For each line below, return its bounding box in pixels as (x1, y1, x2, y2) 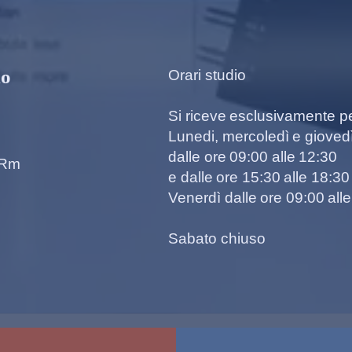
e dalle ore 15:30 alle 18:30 (168, 169, 350, 186)
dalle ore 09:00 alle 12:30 (168, 148, 338, 166)
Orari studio (168, 67, 246, 84)
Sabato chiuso (168, 230, 266, 247)
